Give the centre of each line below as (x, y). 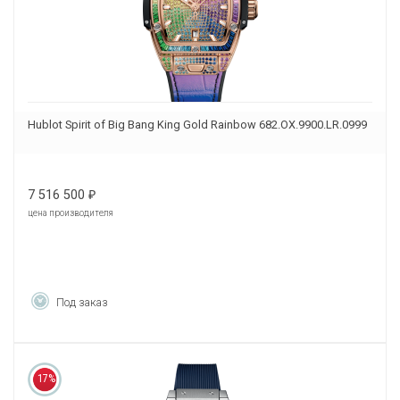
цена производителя (71, 213)
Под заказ (82, 303)
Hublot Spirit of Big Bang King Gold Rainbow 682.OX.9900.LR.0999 (197, 125)
